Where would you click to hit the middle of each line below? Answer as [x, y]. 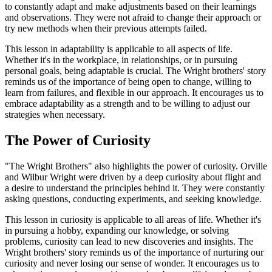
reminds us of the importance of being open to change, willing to [128, 82]
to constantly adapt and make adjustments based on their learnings [131, 7]
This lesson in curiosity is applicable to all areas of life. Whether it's [133, 220]
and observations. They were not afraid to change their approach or [133, 18]
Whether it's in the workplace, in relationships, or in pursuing [121, 60]
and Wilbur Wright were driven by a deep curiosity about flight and [133, 177]
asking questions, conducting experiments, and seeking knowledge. [133, 199]
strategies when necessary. [55, 115]
